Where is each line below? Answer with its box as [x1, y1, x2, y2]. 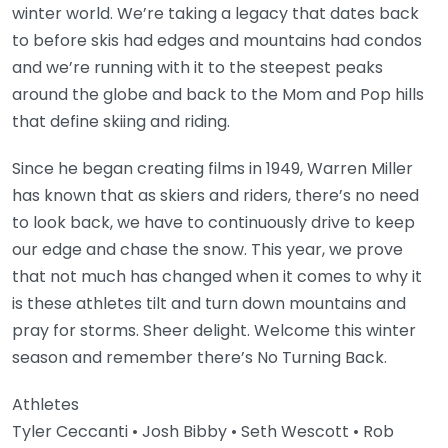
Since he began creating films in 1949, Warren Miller [12, 157, 413, 180]
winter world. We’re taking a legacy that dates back [12, 2, 419, 25]
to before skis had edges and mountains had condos [12, 29, 422, 52]
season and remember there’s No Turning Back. [12, 346, 387, 369]
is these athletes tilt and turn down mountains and [12, 292, 406, 315]
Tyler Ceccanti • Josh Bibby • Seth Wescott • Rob [12, 420, 394, 443]
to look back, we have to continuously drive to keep [12, 211, 415, 234]
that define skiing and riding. [12, 110, 230, 133]
